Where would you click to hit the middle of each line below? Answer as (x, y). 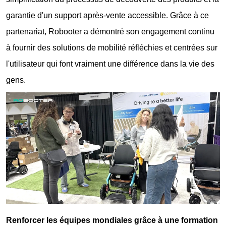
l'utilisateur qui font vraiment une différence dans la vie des (110, 64)
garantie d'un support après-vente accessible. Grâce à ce (108, 15)
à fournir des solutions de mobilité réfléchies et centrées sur (112, 47)
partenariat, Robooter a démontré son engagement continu (110, 31)
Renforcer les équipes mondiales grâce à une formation (112, 220)
